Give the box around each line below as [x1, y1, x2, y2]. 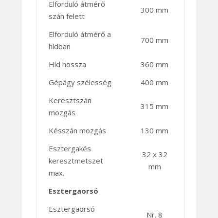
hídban [48, 41, 71, 52]
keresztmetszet [48, 156, 103, 166]
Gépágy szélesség [48, 77, 111, 88]
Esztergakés [48, 144, 91, 154]
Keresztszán [48, 95, 91, 106]
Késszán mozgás [48, 126, 106, 136]
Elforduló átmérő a [48, 29, 111, 39]
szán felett [48, 11, 85, 21]
